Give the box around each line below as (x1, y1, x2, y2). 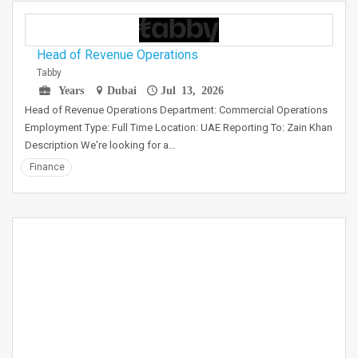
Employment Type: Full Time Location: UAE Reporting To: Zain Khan (25, 121, 332, 133)
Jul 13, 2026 (160, 84, 224, 95)
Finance (30, 161, 65, 173)
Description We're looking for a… (25, 139, 176, 151)
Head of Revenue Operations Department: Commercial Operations (25, 104, 328, 116)
